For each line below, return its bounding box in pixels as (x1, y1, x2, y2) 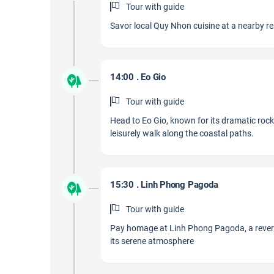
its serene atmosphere (110, 236, 194, 246)
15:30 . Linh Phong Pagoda (110, 179, 218, 190)
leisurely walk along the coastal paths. (110, 128, 254, 138)
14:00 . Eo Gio (110, 72, 166, 83)
